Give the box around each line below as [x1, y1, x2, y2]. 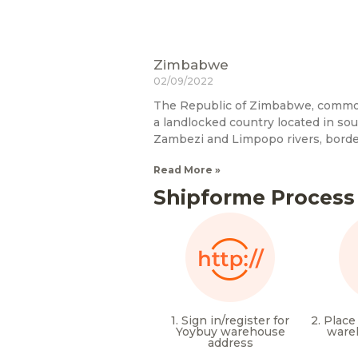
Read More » [153, 163, 221, 176]
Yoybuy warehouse [175, 324, 285, 339]
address [207, 335, 253, 350]
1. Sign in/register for [171, 312, 289, 328]
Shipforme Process [153, 185, 355, 209]
